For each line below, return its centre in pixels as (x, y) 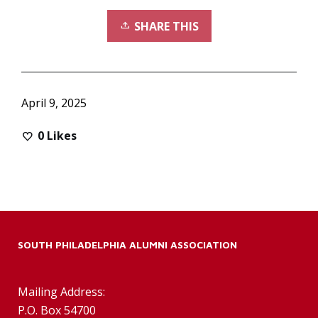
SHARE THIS (166, 27)
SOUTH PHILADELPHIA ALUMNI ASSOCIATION (127, 245)
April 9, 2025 (54, 103)
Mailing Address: (61, 292)
